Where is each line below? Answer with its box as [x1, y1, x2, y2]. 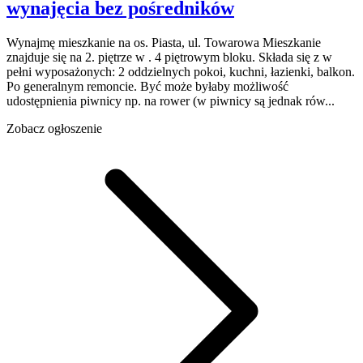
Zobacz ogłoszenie [6, 122, 102, 136]
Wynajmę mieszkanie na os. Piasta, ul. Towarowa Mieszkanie [6, 36, 321, 50]
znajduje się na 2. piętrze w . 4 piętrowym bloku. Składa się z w [6, 50, 332, 65]
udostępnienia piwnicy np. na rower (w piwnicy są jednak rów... [6, 94, 335, 109]
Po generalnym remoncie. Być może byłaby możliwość [6, 79, 288, 94]
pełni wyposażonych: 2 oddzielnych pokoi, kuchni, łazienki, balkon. [6, 65, 355, 79]
